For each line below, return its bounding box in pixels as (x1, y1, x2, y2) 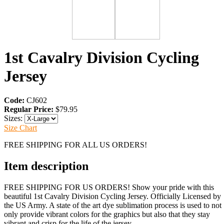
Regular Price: (4, 105, 53, 114)
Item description (4, 159, 88, 172)
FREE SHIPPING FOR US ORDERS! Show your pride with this (4, 182, 214, 191)
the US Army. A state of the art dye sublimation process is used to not (4, 200, 221, 209)
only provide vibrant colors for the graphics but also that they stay (4, 209, 210, 218)
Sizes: (4, 114, 24, 123)
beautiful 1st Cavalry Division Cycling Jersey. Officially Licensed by (4, 191, 221, 200)
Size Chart (4, 123, 37, 132)
